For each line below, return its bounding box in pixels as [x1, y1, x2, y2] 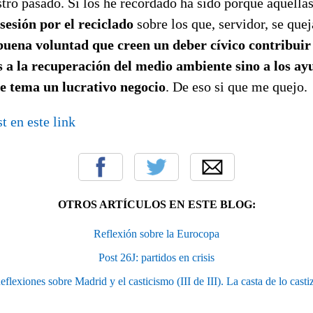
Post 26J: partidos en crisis [99, 251, 214, 263]
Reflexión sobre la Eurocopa [94, 227, 219, 240]
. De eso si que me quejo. [166, 78, 307, 94]
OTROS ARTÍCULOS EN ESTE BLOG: [57, 198, 256, 210]
